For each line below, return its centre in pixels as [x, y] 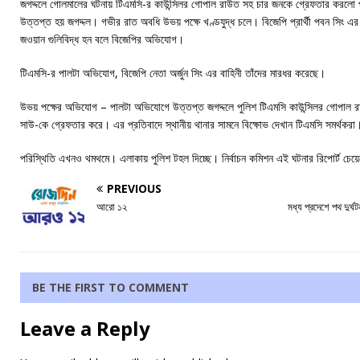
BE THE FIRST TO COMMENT [110, 287]
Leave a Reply [85, 328]
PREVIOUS [134, 188]
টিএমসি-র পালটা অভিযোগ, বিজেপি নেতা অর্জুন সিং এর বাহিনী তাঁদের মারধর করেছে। [173, 72]
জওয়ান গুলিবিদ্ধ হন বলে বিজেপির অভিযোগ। [102, 39]
